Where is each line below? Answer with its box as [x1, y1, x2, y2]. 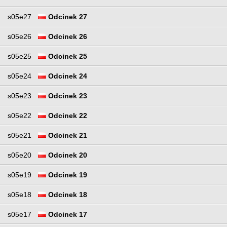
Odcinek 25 [46, 52, 87, 60]
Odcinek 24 [46, 71, 87, 80]
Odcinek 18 [46, 190, 87, 199]
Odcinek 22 [46, 111, 87, 120]
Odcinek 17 [46, 210, 87, 218]
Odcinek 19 [46, 170, 87, 179]
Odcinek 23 [46, 91, 87, 100]
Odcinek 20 [46, 150, 87, 159]
